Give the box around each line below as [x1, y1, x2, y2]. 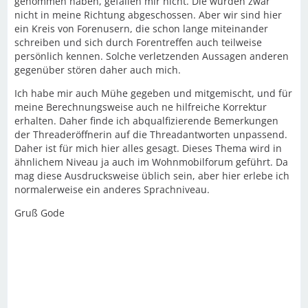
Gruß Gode [14, 206, 65, 219]
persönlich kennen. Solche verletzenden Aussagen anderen [14, 49, 289, 63]
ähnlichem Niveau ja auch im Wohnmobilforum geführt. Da [14, 155, 288, 168]
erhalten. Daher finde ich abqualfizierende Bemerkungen [14, 114, 278, 127]
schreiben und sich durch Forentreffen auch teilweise [14, 36, 262, 49]
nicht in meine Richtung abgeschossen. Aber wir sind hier [14, 8, 282, 21]
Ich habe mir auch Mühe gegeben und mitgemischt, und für [14, 87, 292, 100]
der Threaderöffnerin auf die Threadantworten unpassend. [14, 128, 287, 141]
